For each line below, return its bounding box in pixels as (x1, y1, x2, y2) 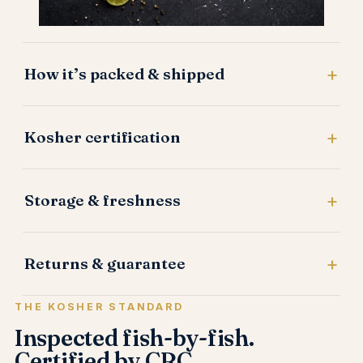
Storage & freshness (24, 190, 181, 211)
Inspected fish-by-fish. (15, 324, 254, 352)
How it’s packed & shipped (24, 64, 224, 84)
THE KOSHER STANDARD (15, 301, 184, 314)
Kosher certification (24, 127, 181, 147)
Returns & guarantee (24, 254, 186, 274)
